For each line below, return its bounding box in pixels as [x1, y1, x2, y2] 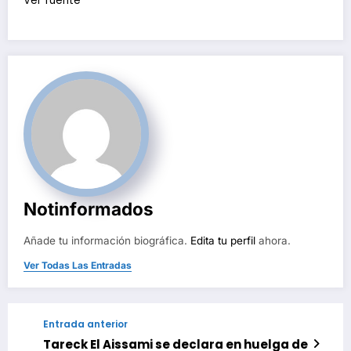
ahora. [255, 234, 291, 248]
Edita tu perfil [190, 234, 255, 248]
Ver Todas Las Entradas [24, 259, 132, 272]
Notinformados [24, 198, 154, 220]
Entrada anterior [43, 317, 128, 331]
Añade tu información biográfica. [24, 234, 190, 248]
